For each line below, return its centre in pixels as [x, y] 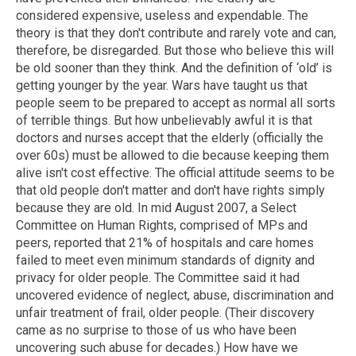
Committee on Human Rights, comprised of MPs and [162, 225]
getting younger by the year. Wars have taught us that [162, 85]
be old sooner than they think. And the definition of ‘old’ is [174, 68]
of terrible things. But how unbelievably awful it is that [164, 120]
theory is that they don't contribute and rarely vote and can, [176, 33]
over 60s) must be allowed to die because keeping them [172, 155]
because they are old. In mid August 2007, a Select [156, 207]
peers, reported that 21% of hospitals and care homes [165, 242]
